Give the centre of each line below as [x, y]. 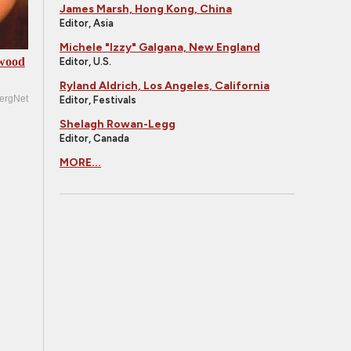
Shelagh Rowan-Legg [118, 124]
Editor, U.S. [85, 62]
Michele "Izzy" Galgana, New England [160, 47]
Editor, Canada [94, 138]
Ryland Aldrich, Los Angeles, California [165, 86]
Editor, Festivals [98, 100]
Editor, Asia [87, 23]
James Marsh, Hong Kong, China [146, 9]
